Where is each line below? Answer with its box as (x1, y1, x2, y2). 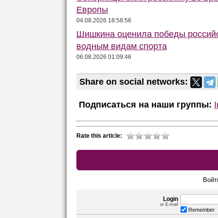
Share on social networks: (79, 76, 190, 87)
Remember (188, 206, 215, 213)
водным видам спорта (76, 41, 167, 51)
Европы (76, 4, 108, 15)
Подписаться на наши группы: (76, 99, 212, 109)
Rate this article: (76, 132, 122, 139)
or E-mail (160, 201, 178, 207)
